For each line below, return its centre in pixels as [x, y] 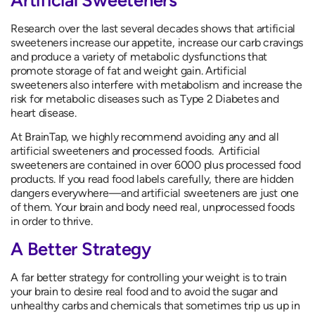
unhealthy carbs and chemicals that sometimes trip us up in [155, 306]
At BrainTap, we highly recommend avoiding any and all [145, 136]
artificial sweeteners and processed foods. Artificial [135, 150]
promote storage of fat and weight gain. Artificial [129, 70]
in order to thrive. [52, 221]
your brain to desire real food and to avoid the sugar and [144, 292]
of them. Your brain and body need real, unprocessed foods [153, 207]
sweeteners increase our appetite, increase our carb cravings [157, 42]
